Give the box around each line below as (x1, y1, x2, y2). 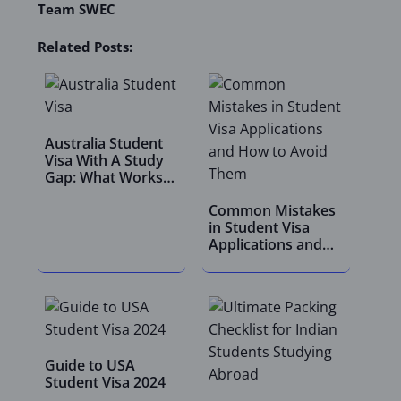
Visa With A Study (44, 149, 164, 170)
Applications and (208, 234, 322, 254)
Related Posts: (38, 38, 133, 56)
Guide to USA (44, 354, 135, 375)
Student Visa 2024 (44, 371, 166, 392)
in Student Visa (208, 217, 310, 237)
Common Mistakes (208, 200, 336, 220)
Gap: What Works (44, 166, 163, 187)
